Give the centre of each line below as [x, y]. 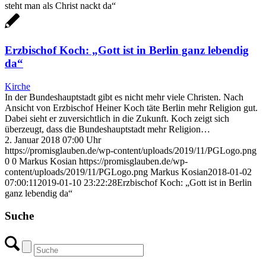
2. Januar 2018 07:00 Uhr [53, 140]
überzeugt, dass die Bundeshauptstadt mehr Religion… [107, 129]
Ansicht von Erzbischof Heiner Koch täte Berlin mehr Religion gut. [131, 107]
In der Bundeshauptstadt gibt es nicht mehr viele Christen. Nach [124, 97]
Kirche [18, 86]
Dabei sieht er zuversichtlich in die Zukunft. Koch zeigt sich [117, 118]
